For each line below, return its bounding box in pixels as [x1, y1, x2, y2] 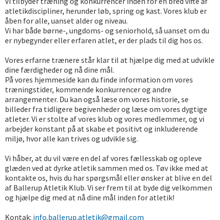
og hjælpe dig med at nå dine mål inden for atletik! [5, 192, 174, 203]
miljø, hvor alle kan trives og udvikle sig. [5, 134, 139, 144]
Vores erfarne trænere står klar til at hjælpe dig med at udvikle [5, 55, 215, 65]
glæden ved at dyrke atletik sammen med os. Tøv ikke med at [5, 163, 208, 173]
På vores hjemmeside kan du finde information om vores [5, 75, 193, 85]
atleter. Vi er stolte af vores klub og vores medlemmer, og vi [5, 114, 204, 124]
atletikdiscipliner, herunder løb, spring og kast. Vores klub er [5, 6, 207, 16]
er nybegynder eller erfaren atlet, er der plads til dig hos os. [5, 35, 204, 46]
